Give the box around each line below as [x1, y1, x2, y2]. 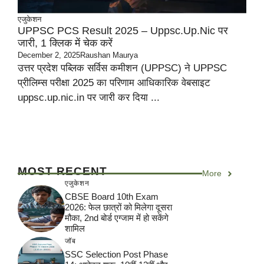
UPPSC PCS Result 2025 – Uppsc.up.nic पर [18, 25, 228, 37]
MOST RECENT [18, 165, 107, 177]
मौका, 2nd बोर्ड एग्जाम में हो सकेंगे [65, 213, 169, 223]
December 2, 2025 [18, 51, 80, 60]
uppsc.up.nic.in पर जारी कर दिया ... [18, 92, 160, 103]
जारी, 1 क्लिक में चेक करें [18, 37, 113, 49]
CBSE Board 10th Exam [65, 192, 159, 202]
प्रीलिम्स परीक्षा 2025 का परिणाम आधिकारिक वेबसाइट [18, 77, 210, 88]
